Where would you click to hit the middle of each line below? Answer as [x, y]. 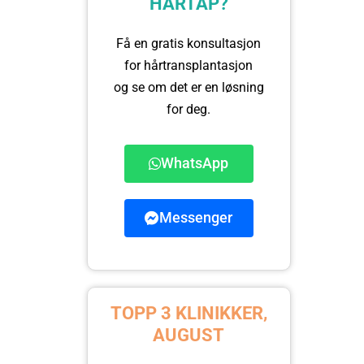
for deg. [189, 109]
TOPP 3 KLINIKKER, [188, 313]
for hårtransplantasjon [189, 65]
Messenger [196, 217]
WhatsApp [195, 163]
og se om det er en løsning [188, 87]
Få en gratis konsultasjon [189, 43]
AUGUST [189, 335]
